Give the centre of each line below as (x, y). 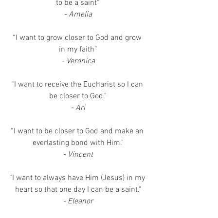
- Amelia (78, 15)
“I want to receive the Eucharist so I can (78, 85)
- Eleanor (78, 201)
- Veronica (78, 61)
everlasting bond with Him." (78, 143)
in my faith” (78, 50)
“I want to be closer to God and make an (78, 131)
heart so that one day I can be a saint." (78, 190)
